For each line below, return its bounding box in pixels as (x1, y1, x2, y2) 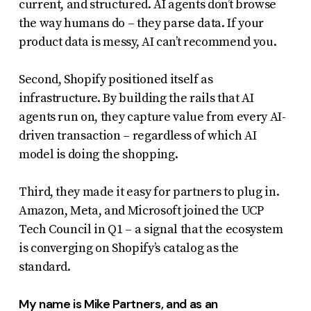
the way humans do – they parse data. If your (18, 15, 264, 31)
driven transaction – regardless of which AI (18, 127, 257, 144)
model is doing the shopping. (18, 146, 178, 162)
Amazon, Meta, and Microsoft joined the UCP (18, 202, 264, 219)
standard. (18, 258, 71, 275)
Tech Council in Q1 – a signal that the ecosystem (18, 221, 283, 237)
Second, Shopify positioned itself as (18, 71, 213, 87)
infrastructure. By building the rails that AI (18, 90, 254, 106)
